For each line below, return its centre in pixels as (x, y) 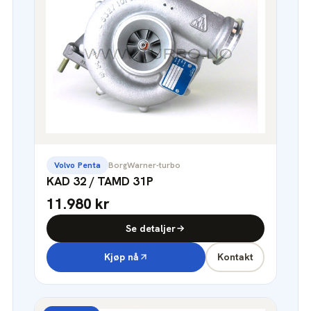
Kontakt (235, 257)
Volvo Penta (78, 165)
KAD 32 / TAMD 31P (100, 181)
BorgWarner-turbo (145, 165)
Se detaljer (151, 228)
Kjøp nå (121, 257)
